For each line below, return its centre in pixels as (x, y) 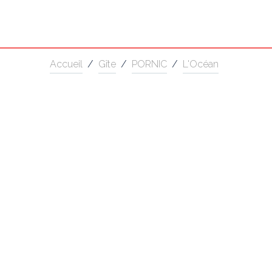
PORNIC (149, 64)
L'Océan (201, 64)
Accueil (66, 64)
